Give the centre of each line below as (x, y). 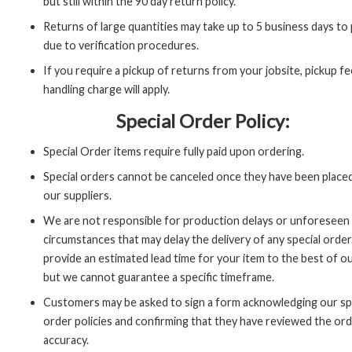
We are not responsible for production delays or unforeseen (196, 220)
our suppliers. (77, 195)
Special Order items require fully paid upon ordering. (174, 151)
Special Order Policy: (203, 120)
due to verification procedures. (121, 45)
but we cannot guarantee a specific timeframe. (159, 277)
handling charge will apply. (106, 89)
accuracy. (66, 340)
